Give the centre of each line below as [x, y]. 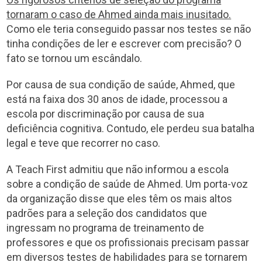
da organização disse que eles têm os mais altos [120, 198]
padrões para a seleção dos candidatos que [107, 213]
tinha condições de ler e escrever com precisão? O [124, 43]
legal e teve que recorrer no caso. [84, 143]
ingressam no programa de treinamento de [106, 227]
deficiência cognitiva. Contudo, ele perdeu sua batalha [131, 128]
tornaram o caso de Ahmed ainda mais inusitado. [119, 14]
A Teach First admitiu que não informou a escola [118, 169]
